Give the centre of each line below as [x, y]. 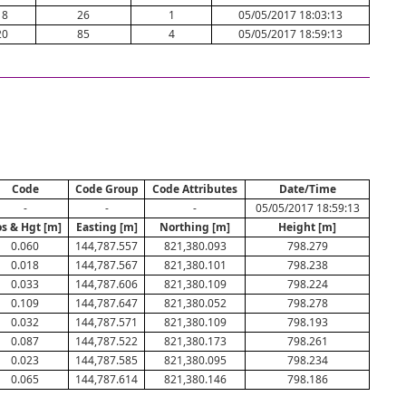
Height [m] [307, 227]
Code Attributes [195, 189]
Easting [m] [106, 227]
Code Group [106, 189]
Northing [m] [195, 227]
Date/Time [307, 189]
